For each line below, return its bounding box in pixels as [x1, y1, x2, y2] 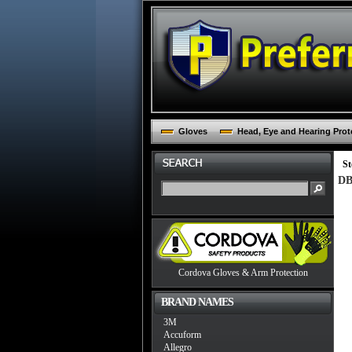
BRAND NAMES [161, 296, 233, 308]
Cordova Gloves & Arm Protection [178, 267, 308, 278]
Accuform [163, 329, 201, 340]
